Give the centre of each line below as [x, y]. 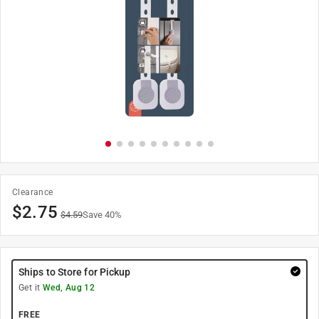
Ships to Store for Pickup [75, 272]
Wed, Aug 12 [69, 288]
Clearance [33, 192]
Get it [31, 288]
